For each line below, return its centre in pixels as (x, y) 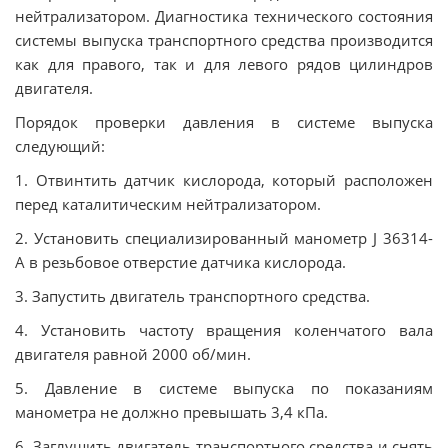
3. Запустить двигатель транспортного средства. (192, 296)
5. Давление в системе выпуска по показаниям (224, 388)
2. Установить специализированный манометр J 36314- (224, 238)
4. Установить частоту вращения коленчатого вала (224, 330)
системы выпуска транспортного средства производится (224, 40)
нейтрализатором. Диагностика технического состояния (224, 16)
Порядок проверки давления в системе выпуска (224, 122)
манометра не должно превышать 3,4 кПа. (171, 412)
